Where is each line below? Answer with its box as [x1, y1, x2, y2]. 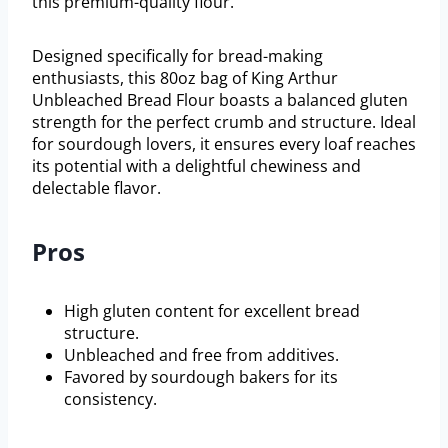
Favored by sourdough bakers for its [64, 365, 338, 388]
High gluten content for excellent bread [64, 299, 360, 322]
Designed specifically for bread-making [32, 44, 323, 67]
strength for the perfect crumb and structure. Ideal [32, 110, 416, 133]
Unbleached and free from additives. [64, 343, 339, 366]
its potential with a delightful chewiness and [32, 154, 361, 177]
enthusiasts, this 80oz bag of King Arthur [32, 66, 338, 89]
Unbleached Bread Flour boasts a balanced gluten [32, 88, 408, 111]
